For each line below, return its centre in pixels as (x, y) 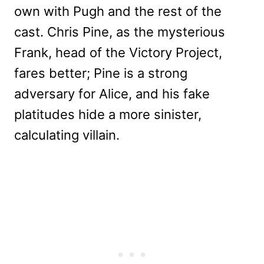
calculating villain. (67, 135)
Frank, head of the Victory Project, (118, 53)
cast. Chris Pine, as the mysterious (120, 32)
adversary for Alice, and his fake (112, 94)
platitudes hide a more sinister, (108, 115)
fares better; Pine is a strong (101, 73)
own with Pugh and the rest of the (118, 11)
